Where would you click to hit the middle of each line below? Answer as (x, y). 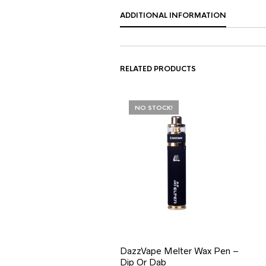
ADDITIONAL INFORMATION (173, 15)
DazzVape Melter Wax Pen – (179, 251)
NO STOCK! (154, 107)
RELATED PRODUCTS (158, 69)
